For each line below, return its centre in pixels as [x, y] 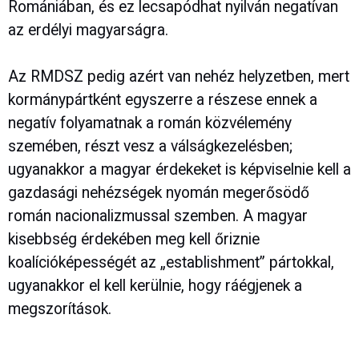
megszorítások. [62, 309]
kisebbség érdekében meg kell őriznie [134, 239]
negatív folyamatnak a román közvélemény [150, 123]
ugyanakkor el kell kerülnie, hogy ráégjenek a [155, 285]
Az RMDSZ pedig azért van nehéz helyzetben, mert [179, 76]
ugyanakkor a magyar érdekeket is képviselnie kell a [179, 169]
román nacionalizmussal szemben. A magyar [158, 216]
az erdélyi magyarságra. [88, 30]
